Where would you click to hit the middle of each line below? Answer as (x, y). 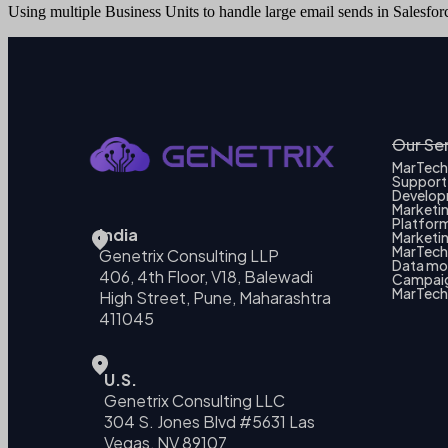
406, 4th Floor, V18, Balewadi (206, 276)
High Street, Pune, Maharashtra (215, 297)
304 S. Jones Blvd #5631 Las (210, 421)
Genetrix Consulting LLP (189, 255)
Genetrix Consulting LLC (195, 400)
